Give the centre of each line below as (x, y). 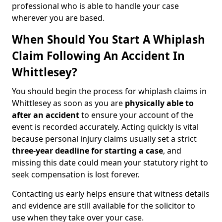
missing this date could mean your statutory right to (110, 163)
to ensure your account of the (136, 115)
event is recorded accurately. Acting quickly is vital (105, 127)
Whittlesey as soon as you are (68, 103)
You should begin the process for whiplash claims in (109, 91)
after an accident (46, 115)
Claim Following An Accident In (98, 56)
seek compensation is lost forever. (76, 174)
